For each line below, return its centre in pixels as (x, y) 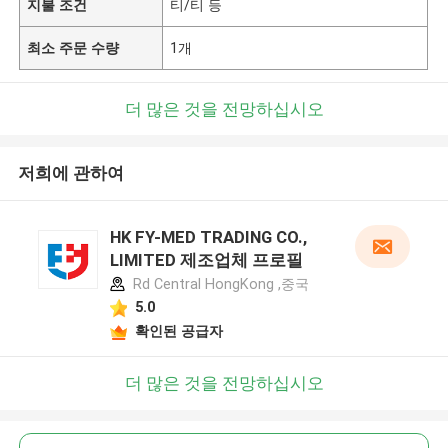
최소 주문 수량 (73, 47)
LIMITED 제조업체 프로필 (206, 260)
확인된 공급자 (178, 330)
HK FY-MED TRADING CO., (208, 237)
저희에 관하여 (70, 173)
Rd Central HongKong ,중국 (218, 284)
